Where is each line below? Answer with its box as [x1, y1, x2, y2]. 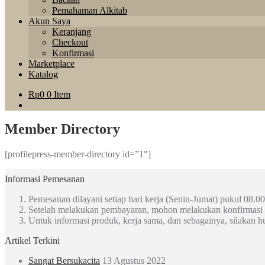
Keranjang [52, 27, 91, 37]
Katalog [28, 69, 58, 79]
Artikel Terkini [5, 235, 60, 245]
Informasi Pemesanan [5, 173, 85, 184]
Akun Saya [28, 16, 70, 26]
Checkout [52, 37, 88, 47]
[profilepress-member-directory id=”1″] [5, 148, 151, 159]
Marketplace [28, 59, 75, 69]
